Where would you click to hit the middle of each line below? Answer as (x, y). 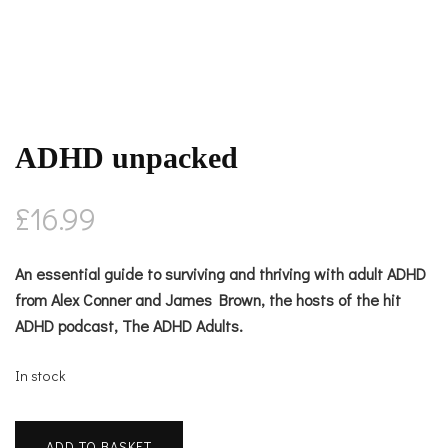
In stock (40, 376)
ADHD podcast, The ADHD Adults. (129, 326)
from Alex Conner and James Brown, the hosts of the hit (208, 300)
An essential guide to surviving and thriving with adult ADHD (220, 274)
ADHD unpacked (126, 158)
